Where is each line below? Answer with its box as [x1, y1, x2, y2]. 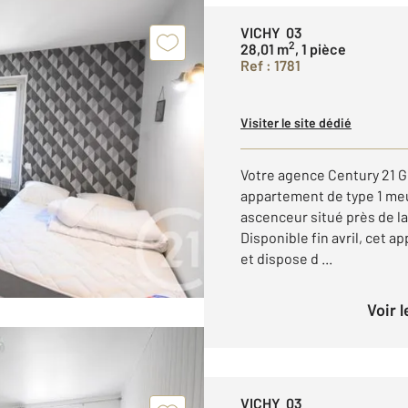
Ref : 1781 [240, 56, 301, 74]
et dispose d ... [240, 250, 332, 267]
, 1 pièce [295, 40, 346, 57]
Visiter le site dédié [240, 115, 352, 130]
